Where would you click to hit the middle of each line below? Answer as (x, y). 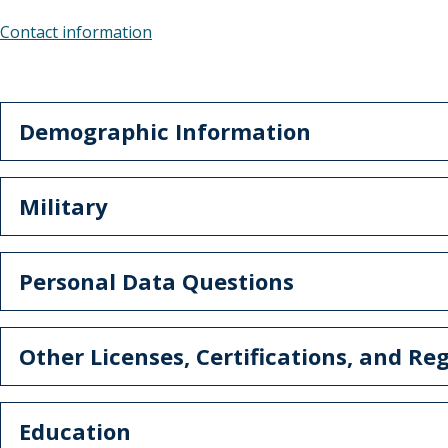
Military (63, 206)
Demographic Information (165, 131)
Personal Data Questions (156, 281)
